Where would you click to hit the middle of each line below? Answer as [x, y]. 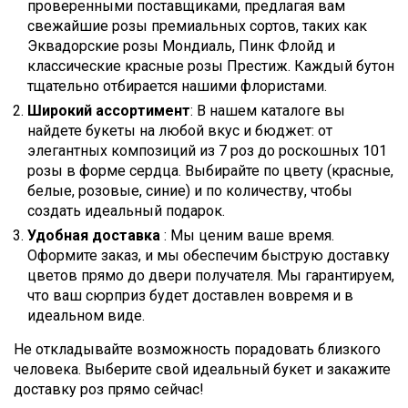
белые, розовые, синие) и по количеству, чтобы [190, 191]
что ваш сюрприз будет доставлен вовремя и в [190, 296]
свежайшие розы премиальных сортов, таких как [197, 26]
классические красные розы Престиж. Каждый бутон [211, 66]
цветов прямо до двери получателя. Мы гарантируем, [211, 275]
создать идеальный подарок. [126, 211]
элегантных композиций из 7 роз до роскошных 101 [207, 151]
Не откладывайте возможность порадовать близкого [197, 349]
